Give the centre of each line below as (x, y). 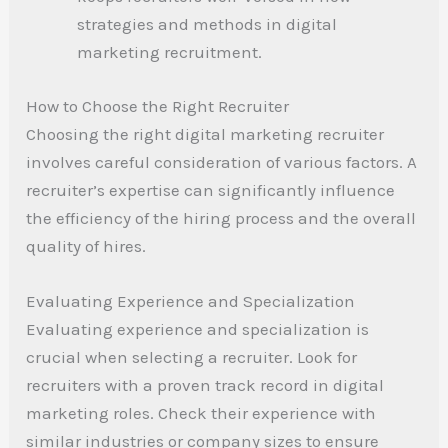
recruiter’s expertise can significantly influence (211, 189)
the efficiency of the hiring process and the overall (221, 217)
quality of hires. (86, 245)
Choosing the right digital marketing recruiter (205, 133)
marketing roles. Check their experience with (201, 413)
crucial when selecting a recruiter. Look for (192, 357)
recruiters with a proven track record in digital (205, 385)
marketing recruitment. (170, 52)
